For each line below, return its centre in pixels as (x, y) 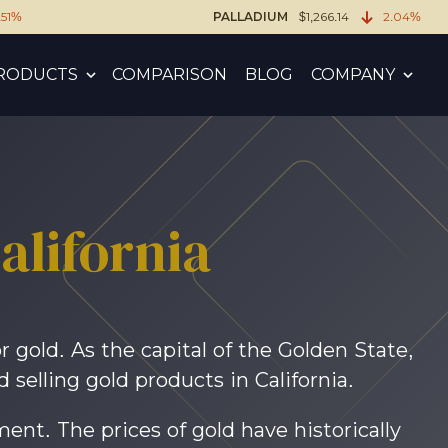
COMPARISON (169, 74)
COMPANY (353, 74)
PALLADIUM (251, 17)
